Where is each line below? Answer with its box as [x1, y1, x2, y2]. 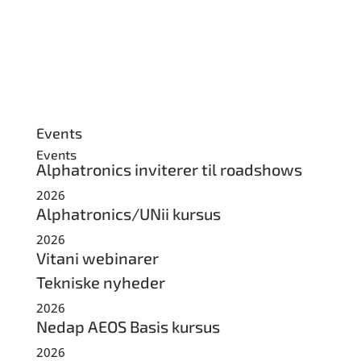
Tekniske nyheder [35, 272, 165, 292]
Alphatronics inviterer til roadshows [35, 160, 302, 179]
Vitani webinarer [35, 248, 159, 268]
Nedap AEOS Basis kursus [35, 317, 220, 336]
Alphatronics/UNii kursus [35, 204, 221, 223]
